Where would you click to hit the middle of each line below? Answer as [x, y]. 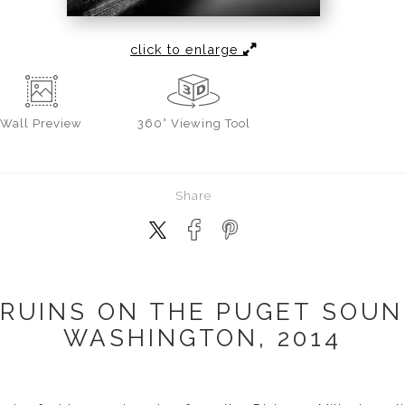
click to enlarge [187, 50]
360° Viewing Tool [193, 124]
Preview [57, 124]
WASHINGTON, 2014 [202, 339]
